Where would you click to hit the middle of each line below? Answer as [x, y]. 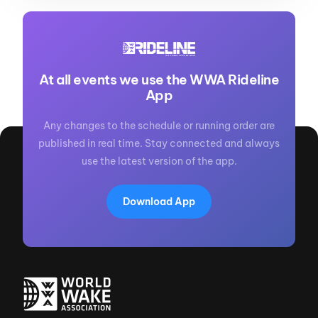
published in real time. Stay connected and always [159, 143]
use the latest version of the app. [159, 161]
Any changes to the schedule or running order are [159, 125]
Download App [159, 201]
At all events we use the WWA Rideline [159, 79]
